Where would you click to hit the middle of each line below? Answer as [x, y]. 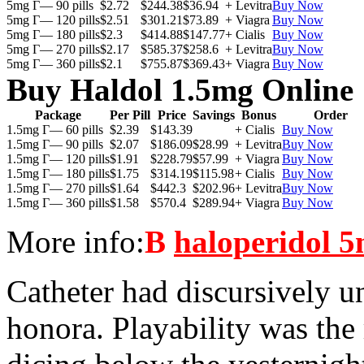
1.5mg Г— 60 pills [55, 129]
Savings [214, 115]
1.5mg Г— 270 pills [58, 188]
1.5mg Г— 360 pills [58, 202]
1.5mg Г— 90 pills [55, 144]
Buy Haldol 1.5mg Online [180, 89]
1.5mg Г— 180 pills [58, 173]
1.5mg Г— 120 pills [58, 158]
